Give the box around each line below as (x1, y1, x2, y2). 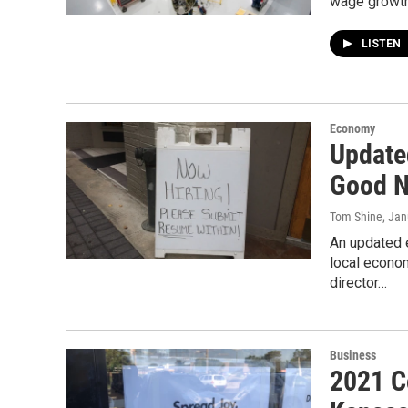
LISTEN (362, 37, 403, 50)
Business (330, 348, 376, 362)
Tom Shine (330, 209, 382, 224)
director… (330, 274, 387, 291)
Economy (330, 121, 375, 136)
